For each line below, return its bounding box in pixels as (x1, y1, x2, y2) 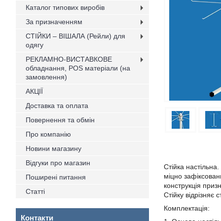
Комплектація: (164, 204, 210, 212)
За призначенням (26, 18, 82, 26)
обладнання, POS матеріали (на (26, 64, 130, 72)
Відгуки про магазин (26, 159, 90, 167)
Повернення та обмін (26, 116, 95, 124)
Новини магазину (26, 145, 81, 152)
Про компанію (26, 130, 71, 138)
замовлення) (26, 73, 67, 81)
